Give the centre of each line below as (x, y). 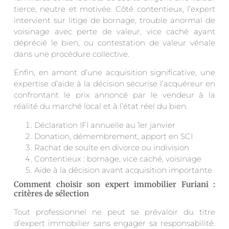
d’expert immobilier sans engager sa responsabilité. (114, 223)
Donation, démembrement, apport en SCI (113, 136)
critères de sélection (51, 193)
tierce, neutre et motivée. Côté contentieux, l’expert (114, 9)
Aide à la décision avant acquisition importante (123, 170)
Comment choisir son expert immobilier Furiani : (114, 184)
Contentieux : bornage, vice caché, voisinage (118, 158)
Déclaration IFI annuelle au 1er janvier (105, 125)
